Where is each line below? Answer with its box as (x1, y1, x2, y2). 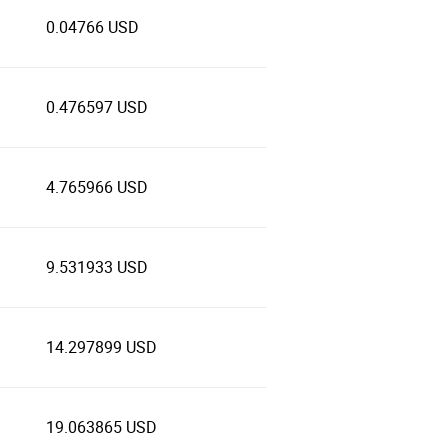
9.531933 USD (46, 258, 148, 277)
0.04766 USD (46, 18, 139, 37)
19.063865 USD (46, 418, 157, 437)
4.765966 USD (46, 178, 148, 197)
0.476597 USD (46, 98, 148, 117)
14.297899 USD (46, 338, 157, 357)
